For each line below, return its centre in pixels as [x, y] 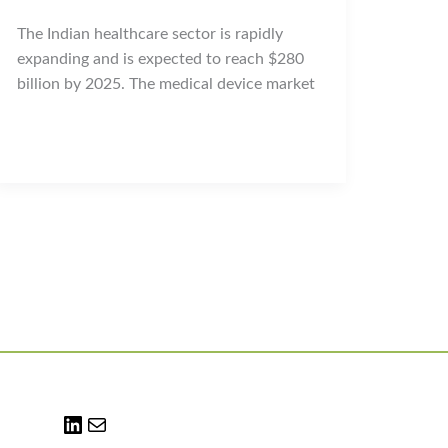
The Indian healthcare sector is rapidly [149, 33]
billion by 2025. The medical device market [165, 83]
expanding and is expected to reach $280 [160, 58]
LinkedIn [113, 424]
